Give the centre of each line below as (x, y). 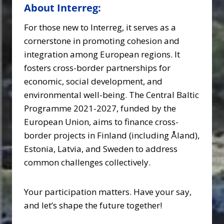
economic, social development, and (93, 81)
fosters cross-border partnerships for (97, 67)
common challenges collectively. (87, 162)
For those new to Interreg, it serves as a (100, 27)
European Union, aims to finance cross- (101, 121)
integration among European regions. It (102, 54)
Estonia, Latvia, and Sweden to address (101, 148)
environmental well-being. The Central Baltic (111, 94)
